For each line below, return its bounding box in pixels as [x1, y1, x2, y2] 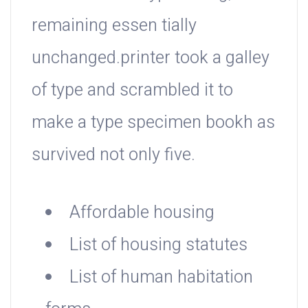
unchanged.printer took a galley [32, 45, 269, 71]
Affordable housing [69, 200, 214, 226]
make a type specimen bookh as [32, 109, 275, 135]
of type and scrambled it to [32, 77, 233, 103]
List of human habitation [69, 265, 253, 291]
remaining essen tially [32, 12, 197, 38]
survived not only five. [32, 142, 195, 168]
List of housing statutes [69, 232, 247, 258]
